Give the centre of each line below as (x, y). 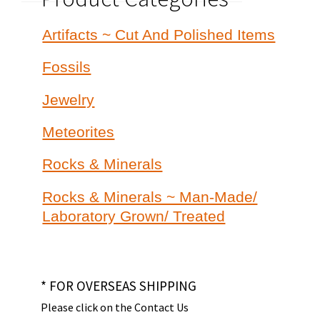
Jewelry (69, 99)
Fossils (67, 67)
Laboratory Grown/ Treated (134, 216)
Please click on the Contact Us (114, 307)
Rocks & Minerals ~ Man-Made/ (150, 196)
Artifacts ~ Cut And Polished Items (159, 34)
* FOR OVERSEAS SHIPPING (118, 285)
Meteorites (79, 132)
